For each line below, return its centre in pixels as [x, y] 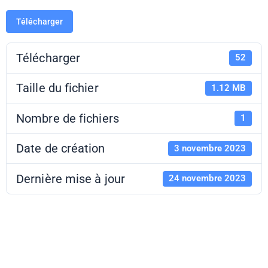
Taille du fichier [57, 88]
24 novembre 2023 [207, 179]
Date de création [61, 149]
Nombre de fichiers [68, 118]
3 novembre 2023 [210, 148]
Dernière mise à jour [71, 179]
